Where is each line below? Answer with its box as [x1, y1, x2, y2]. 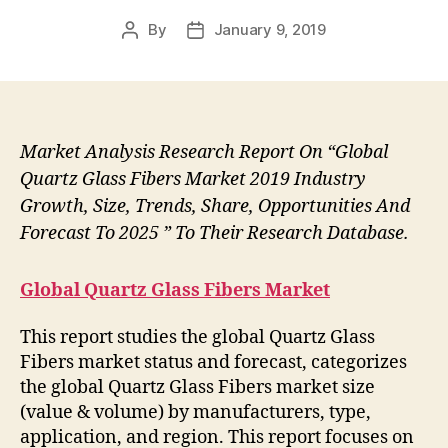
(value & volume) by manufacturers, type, [20, 401, 371, 425]
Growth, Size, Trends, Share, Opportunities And [20, 195, 410, 219]
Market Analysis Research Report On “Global [20, 141, 388, 165]
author [129, 43, 176, 63]
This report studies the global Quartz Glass [20, 326, 375, 350]
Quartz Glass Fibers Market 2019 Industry [20, 168, 366, 192]
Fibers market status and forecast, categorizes [20, 351, 407, 375]
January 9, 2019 [213, 20, 326, 40]
